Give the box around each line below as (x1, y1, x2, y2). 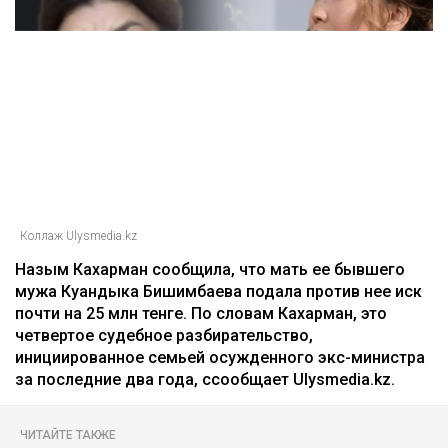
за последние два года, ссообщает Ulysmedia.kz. (15, 370, 395, 390)
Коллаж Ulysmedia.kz (20, 229, 137, 244)
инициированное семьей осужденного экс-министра (15, 348, 425, 368)
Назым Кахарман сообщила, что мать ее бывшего (15, 260, 405, 280)
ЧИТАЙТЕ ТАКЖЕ (20, 428, 116, 443)
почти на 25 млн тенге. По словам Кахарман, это (15, 304, 387, 324)
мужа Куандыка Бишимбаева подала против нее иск (15, 282, 422, 302)
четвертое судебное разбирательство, (15, 326, 313, 346)
